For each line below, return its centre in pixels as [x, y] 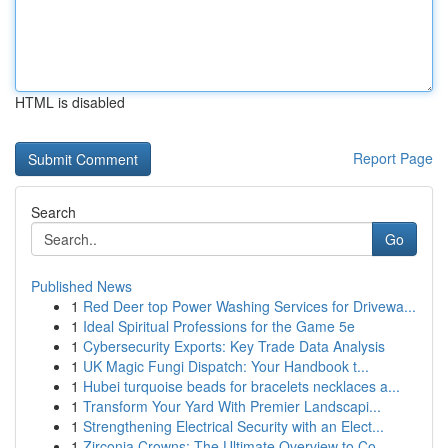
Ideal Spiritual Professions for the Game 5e [219, 326]
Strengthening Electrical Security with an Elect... [233, 426]
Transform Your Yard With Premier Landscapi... [232, 406]
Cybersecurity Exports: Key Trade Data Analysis [234, 346]
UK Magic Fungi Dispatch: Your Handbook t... [226, 366]
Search [53, 212]
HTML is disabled [70, 102]
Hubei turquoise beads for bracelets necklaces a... [241, 386]
